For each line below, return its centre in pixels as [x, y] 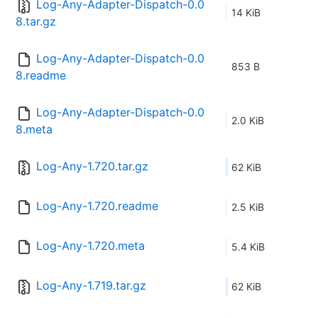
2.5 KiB [248, 207]
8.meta [34, 130]
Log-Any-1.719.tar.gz [91, 286]
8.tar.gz [36, 22]
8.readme [41, 76]
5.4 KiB [248, 247]
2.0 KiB [248, 121]
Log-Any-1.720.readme [97, 206]
